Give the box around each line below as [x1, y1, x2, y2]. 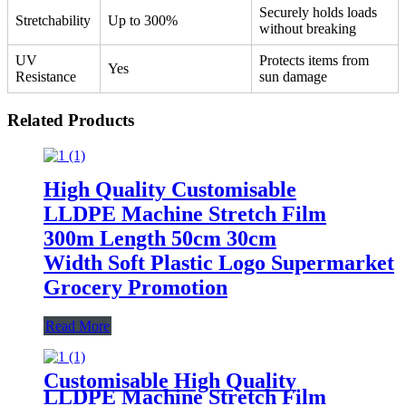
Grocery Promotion [43, 275, 227, 299]
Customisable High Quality [43, 368, 296, 392]
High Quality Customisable [43, 177, 296, 201]
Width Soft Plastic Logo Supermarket [43, 250, 394, 275]
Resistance [15, 69, 76, 85]
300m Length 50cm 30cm [43, 226, 276, 250]
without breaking [259, 21, 356, 37]
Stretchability [15, 13, 91, 29]
